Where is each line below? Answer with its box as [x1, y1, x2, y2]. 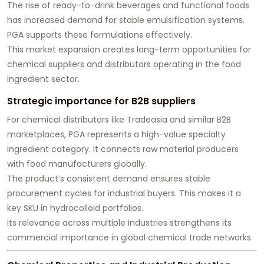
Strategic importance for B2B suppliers [7, 94, 196, 108]
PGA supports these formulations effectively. [7, 29, 192, 41]
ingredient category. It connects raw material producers [7, 143, 239, 156]
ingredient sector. [7, 73, 80, 85]
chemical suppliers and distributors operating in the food [7, 58, 241, 71]
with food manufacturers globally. [7, 158, 147, 170]
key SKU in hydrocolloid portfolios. [7, 202, 143, 214]
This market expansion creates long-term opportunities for [7, 44, 251, 56]
